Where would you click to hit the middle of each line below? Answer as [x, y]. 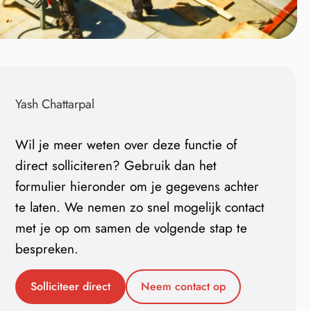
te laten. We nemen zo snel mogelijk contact [140, 207]
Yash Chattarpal [55, 104]
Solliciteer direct [71, 287]
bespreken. [47, 249]
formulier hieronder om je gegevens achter [137, 186]
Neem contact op [184, 287]
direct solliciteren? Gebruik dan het [116, 166]
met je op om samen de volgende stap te [132, 228]
